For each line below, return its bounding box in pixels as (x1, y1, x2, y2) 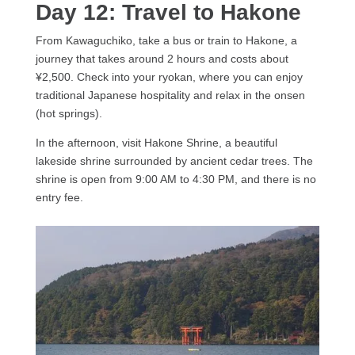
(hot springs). (35, 106, 105, 120)
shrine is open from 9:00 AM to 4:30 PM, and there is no (35, 172, 316, 185)
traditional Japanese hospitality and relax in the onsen (35, 88, 305, 101)
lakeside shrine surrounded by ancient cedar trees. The (35, 154, 313, 167)
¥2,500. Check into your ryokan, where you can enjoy (35, 70, 303, 83)
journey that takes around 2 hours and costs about (35, 52, 288, 65)
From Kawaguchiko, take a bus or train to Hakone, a (35, 33, 297, 47)
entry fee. (35, 190, 83, 204)
